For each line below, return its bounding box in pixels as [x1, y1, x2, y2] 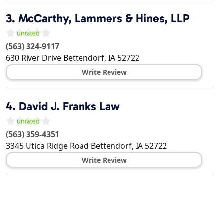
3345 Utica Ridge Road [6, 140, 89, 152]
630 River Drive [6, 53, 61, 64]
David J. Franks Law [19, 99, 120, 113]
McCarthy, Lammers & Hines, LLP [18, 11, 190, 26]
